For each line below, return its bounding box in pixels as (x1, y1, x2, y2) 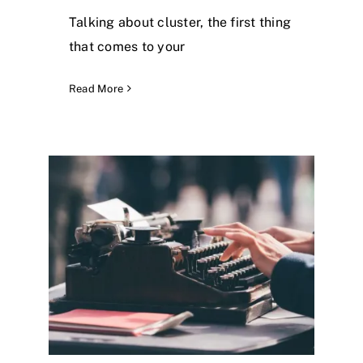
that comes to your (69, 38, 186, 54)
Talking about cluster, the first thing (69, 14, 292, 30)
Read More (69, 82, 124, 95)
